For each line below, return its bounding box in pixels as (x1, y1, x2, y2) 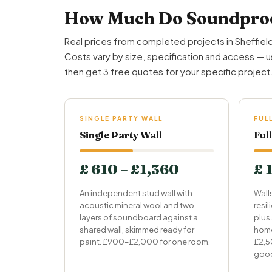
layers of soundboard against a (80, 212, 198, 222)
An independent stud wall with (80, 188, 192, 198)
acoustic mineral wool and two (80, 200, 194, 210)
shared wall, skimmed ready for (80, 225, 194, 234)
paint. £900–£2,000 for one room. (80, 237, 210, 246)
